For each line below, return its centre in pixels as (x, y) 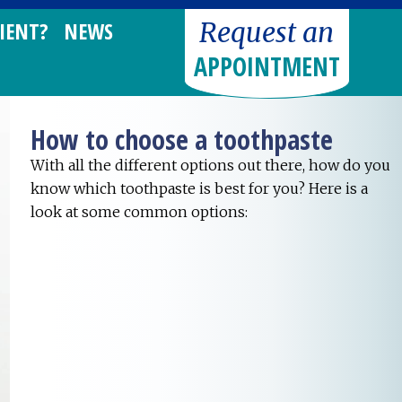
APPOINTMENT (267, 66)
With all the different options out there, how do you (211, 166)
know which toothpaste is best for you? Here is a (200, 189)
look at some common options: (140, 212)
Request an (267, 32)
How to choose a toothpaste (182, 140)
